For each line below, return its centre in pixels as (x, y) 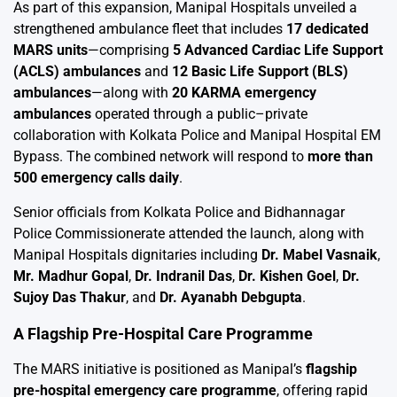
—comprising (130, 50)
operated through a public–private (199, 113)
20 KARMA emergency (244, 92)
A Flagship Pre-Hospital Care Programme (163, 333)
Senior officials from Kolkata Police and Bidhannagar (179, 212)
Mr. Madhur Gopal (71, 276)
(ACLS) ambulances (77, 71)
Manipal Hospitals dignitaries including (137, 254)
